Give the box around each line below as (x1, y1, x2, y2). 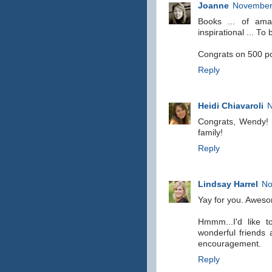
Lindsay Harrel (198, 180, 258, 189)
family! (198, 128, 223, 138)
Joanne (198, 1, 229, 11)
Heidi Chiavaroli (198, 101, 263, 111)
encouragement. (198, 239, 261, 248)
